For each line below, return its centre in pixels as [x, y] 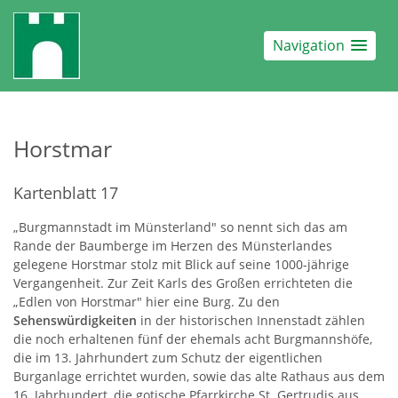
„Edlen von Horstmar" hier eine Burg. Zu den [147, 302]
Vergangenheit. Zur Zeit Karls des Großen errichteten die [183, 283]
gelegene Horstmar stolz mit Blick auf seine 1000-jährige [181, 264]
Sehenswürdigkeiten [77, 320]
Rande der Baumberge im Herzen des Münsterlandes [173, 246]
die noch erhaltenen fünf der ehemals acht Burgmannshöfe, [193, 339]
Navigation [309, 45]
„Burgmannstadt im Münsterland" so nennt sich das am [180, 227]
